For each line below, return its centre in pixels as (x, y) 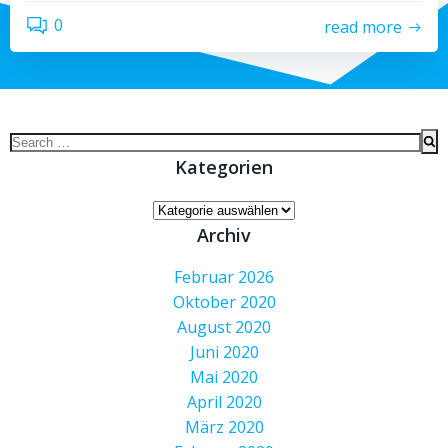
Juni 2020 (224, 352)
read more (363, 26)
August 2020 (224, 327)
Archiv (224, 235)
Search (34, 140)
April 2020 (224, 402)
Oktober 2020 (224, 302)
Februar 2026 (224, 277)
